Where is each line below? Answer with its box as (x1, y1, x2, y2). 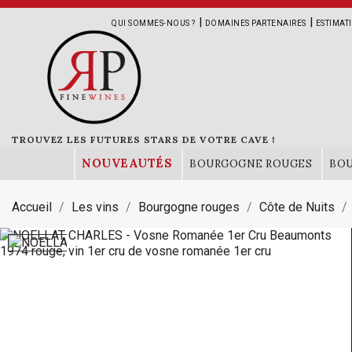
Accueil (12, 200, 52, 214)
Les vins (71, 200, 119, 214)
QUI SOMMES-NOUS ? (112, 19, 196, 27)
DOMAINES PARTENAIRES (204, 19, 306, 27)
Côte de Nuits (259, 200, 335, 214)
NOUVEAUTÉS (82, 156, 173, 170)
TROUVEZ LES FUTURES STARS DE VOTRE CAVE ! (12, 134, 275, 145)
